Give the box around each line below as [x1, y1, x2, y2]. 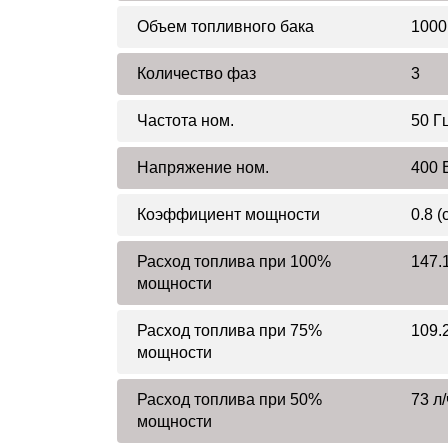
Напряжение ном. [137, 158, 269, 176]
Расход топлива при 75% [137, 321, 322, 339]
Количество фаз [137, 64, 256, 82]
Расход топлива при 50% [137, 390, 322, 408]
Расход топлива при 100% [137, 252, 331, 270]
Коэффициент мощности [137, 205, 320, 223]
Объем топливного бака [137, 17, 314, 35]
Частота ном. [137, 111, 234, 129]
